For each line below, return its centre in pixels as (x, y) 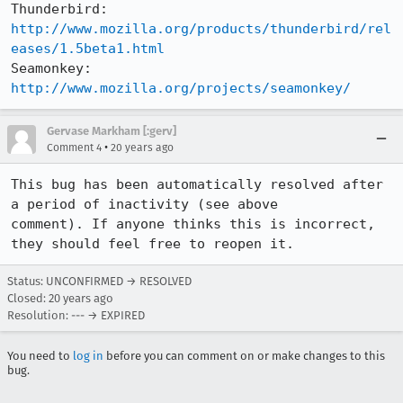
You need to (40, 356)
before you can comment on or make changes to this (244, 356)
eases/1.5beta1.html (88, 49)
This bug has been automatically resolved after (197, 184)
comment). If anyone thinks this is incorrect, (193, 224)
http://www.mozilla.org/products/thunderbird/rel (201, 29)
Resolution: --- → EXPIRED (76, 315)
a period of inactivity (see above (144, 204)
